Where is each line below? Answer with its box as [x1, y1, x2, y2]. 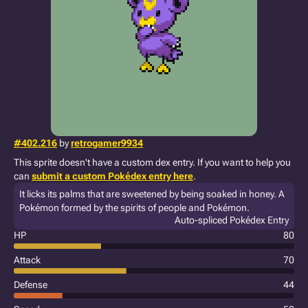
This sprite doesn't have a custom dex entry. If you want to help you [14, 157, 291, 168]
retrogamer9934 [71, 137, 143, 148]
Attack [14, 254, 41, 265]
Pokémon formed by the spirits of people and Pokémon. [19, 202, 250, 213]
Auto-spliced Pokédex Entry [175, 214, 289, 225]
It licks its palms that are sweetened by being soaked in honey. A [19, 188, 285, 199]
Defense [14, 279, 47, 290]
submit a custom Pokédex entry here [32, 170, 193, 181]
